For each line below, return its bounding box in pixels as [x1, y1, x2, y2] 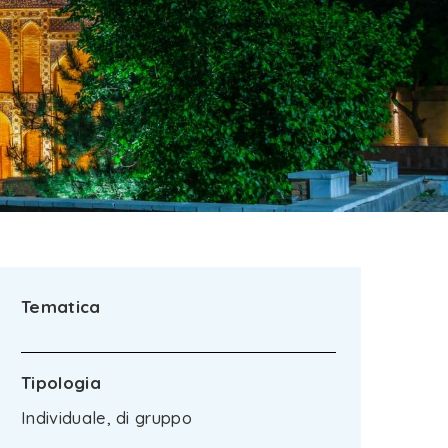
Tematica [21, 296, 101, 317]
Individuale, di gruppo [21, 408, 193, 428]
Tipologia [21, 372, 101, 393]
